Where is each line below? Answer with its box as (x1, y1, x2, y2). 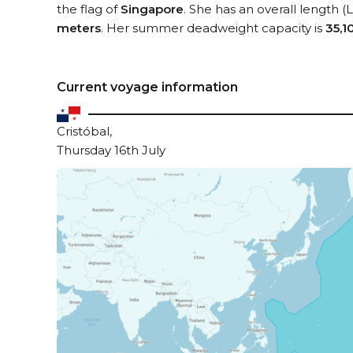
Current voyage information (57, 80, 238, 95)
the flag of (57, 2, 121, 17)
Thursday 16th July (57, 143, 165, 158)
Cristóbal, (57, 124, 112, 139)
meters (57, 20, 101, 35)
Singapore (121, 2, 184, 17)
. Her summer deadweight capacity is (101, 20, 325, 35)
